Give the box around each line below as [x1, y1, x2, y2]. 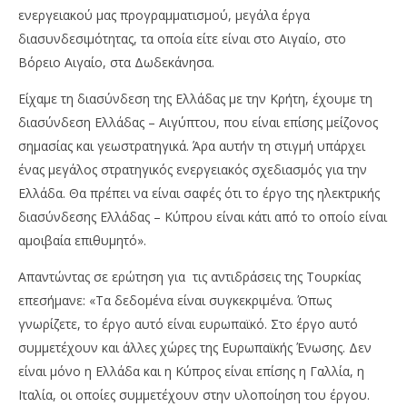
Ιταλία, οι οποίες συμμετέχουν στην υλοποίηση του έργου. [18, 386, 370, 403]
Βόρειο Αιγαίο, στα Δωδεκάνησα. [18, 54, 214, 71]
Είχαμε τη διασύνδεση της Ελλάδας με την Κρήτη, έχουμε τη [18, 90, 372, 107]
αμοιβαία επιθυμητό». [18, 232, 146, 249]
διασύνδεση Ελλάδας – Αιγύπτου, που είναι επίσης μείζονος [18, 114, 378, 131]
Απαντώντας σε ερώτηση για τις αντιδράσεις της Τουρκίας [18, 268, 361, 285]
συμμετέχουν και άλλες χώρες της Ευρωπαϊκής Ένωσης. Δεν [18, 339, 372, 356]
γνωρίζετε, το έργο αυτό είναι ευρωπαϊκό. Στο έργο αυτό [18, 315, 358, 333]
